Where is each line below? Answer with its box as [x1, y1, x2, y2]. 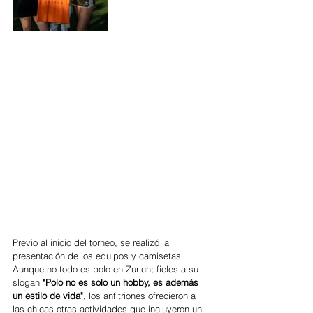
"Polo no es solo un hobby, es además [43, 277, 201, 289]
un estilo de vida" [13, 290, 83, 302]
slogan [13, 277, 43, 289]
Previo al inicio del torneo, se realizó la [13, 237, 172, 249]
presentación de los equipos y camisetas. [13, 250, 187, 262]
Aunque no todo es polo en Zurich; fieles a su [13, 263, 201, 275]
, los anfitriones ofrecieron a [83, 290, 198, 302]
